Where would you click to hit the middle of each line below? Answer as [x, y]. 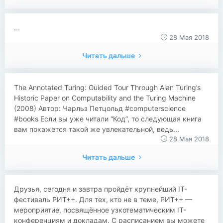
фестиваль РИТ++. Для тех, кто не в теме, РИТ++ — [103, 199]
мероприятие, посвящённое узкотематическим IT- [100, 210]
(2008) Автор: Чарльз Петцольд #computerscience [100, 108]
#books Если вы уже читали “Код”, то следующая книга [108, 119]
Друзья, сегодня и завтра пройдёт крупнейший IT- [101, 189]
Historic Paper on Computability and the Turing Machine [105, 98]
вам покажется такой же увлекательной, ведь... [97, 129]
